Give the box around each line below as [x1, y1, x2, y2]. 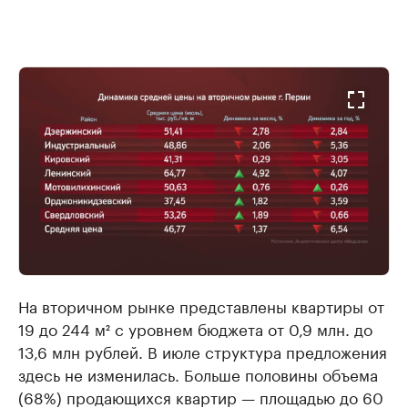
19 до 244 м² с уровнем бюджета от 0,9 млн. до [18, 315, 372, 340]
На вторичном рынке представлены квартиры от [18, 292, 384, 317]
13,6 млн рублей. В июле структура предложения [18, 338, 387, 362]
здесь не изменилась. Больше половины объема [18, 361, 378, 385]
